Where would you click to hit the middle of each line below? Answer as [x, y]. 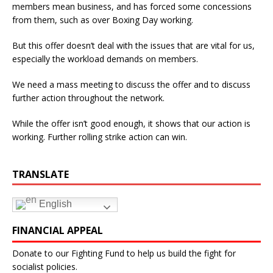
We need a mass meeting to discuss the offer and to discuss [131, 84]
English [54, 204]
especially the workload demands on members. [105, 58]
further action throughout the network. [88, 97]
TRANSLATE [41, 174]
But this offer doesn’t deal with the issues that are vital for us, [133, 45]
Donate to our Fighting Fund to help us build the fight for [124, 253]
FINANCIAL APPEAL [58, 230]
